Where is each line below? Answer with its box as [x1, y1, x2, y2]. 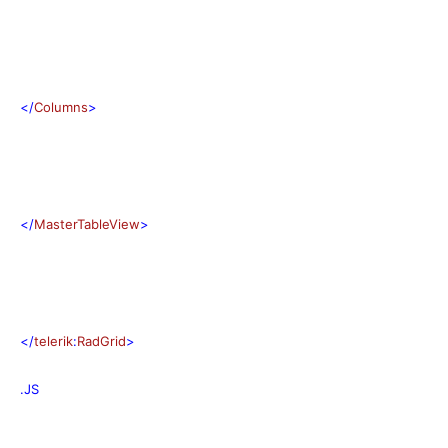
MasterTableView [34, 215, 140, 232]
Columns [34, 98, 88, 115]
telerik [34, 332, 73, 349]
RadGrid [77, 332, 126, 349]
